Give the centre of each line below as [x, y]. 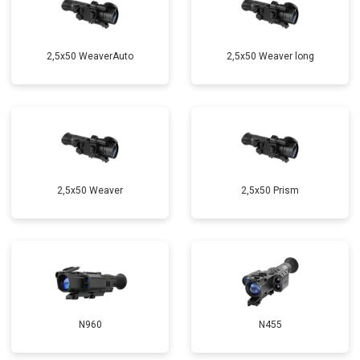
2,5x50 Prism [270, 190]
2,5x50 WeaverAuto [90, 56]
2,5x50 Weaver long [270, 56]
